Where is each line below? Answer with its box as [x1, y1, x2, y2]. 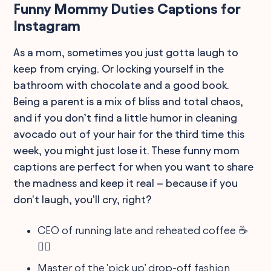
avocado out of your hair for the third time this [13, 128, 245, 140]
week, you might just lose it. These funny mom [13, 144, 240, 156]
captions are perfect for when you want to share [13, 160, 254, 172]
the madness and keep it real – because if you [13, 177, 238, 189]
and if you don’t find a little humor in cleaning [13, 111, 238, 123]
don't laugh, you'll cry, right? [13, 193, 152, 205]
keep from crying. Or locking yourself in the [13, 62, 224, 74]
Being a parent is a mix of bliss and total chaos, [13, 95, 244, 107]
